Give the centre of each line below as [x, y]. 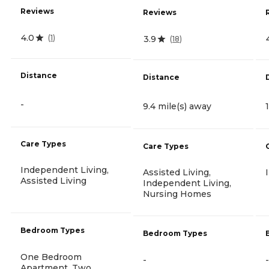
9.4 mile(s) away [177, 106]
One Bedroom [51, 257]
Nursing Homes [177, 194]
